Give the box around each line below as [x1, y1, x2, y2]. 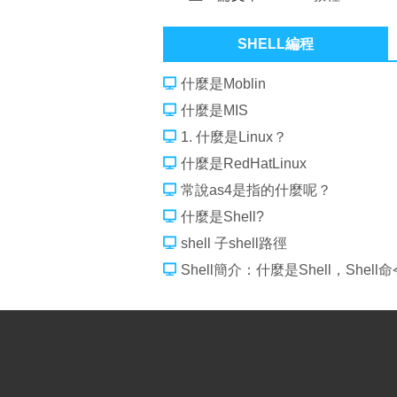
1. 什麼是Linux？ [181, 128, 287, 144]
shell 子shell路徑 [181, 235, 287, 251]
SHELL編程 [237, 35, 315, 51]
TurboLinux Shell [189, 13, 297, 29]
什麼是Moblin [181, 75, 266, 91]
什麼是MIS [181, 102, 248, 118]
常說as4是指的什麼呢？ [181, 182, 331, 198]
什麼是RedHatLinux [181, 155, 307, 171]
